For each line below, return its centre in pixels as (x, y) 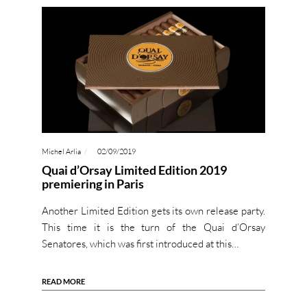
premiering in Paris (93, 183)
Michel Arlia (61, 151)
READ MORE (63, 281)
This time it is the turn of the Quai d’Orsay (153, 227)
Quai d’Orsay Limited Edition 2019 (134, 170)
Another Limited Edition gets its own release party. (153, 210)
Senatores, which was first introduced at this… (140, 243)
